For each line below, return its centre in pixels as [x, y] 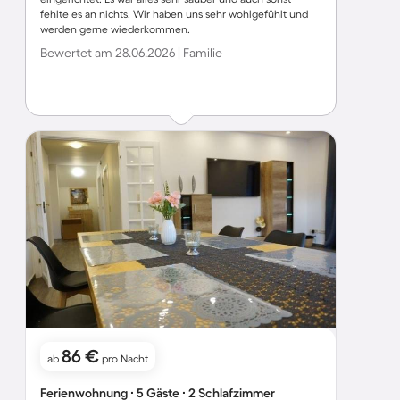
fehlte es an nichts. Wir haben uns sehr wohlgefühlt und [174, 14]
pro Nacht [124, 358]
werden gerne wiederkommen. [115, 29]
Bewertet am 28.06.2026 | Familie [131, 53]
